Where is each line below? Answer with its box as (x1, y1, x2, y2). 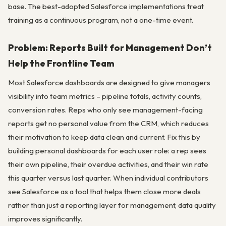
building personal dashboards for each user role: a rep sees (8, 145, 206, 155)
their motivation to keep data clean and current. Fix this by (8, 132, 200, 142)
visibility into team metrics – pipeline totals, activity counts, (8, 91, 202, 101)
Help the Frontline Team (8, 58, 115, 70)
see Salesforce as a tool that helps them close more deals (8, 186, 201, 196)
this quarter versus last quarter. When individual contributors (8, 173, 208, 183)
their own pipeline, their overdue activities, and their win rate (8, 159, 208, 169)
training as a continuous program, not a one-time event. (8, 15, 193, 25)
